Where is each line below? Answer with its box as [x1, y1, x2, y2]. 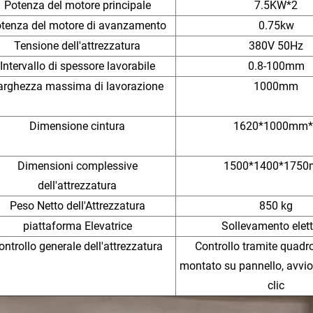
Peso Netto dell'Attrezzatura [9, 198, 145, 212]
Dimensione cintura [29, 119, 125, 133]
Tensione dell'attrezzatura [14, 38, 140, 52]
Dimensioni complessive [17, 159, 138, 173]
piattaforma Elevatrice [22, 219, 132, 233]
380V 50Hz [249, 38, 303, 52]
